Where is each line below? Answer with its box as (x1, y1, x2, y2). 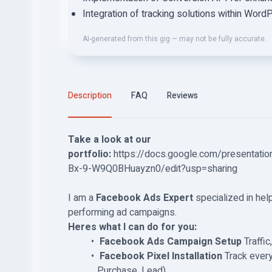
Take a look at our (68, 132, 151, 147)
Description (68, 89, 112, 102)
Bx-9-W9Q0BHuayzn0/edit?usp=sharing (68, 161, 237, 176)
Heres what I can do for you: (68, 220, 197, 234)
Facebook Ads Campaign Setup (99, 234, 242, 249)
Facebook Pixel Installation (99, 249, 222, 263)
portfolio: (68, 147, 114, 161)
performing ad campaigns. (68, 205, 177, 220)
